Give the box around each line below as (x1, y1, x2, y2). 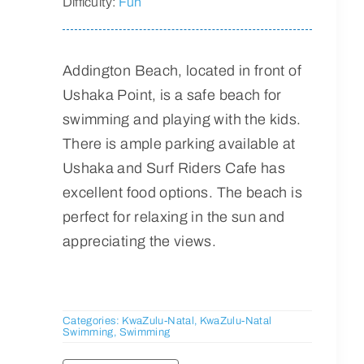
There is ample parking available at (62, 135, 296, 152)
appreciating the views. (62, 232, 217, 249)
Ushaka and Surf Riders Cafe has (62, 159, 286, 176)
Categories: (62, 314, 123, 327)
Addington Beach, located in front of (62, 62, 301, 79)
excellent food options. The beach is (62, 184, 302, 201)
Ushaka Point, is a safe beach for (62, 86, 282, 103)
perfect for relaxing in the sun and (62, 208, 285, 225)
